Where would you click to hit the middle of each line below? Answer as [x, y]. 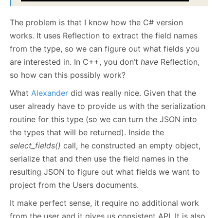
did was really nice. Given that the [132, 93]
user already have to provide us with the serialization [108, 106]
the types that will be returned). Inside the [87, 132]
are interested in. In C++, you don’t [75, 62]
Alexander [50, 93]
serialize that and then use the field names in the [99, 158]
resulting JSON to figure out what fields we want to [105, 172]
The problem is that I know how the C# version [96, 22]
